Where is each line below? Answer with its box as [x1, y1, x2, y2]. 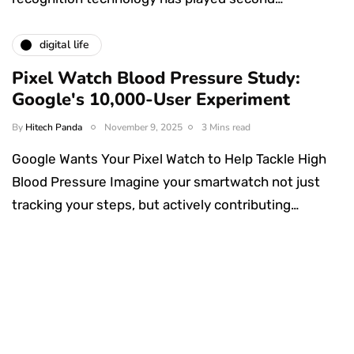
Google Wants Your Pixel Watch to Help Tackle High [12, 150, 326, 167]
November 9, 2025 [104, 120, 183, 134]
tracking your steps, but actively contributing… [12, 196, 299, 213]
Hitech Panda [25, 120, 82, 134]
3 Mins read [201, 120, 250, 134]
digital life [40, 37, 89, 53]
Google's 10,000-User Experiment [12, 87, 290, 111]
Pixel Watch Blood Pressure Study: [12, 66, 300, 90]
